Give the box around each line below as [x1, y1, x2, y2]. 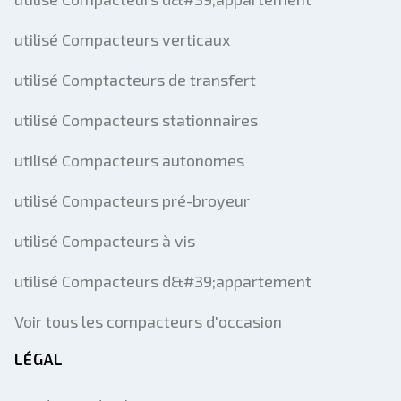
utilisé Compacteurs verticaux [14, 30, 230, 49]
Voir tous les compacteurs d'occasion [14, 311, 282, 331]
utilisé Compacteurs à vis [14, 231, 195, 251]
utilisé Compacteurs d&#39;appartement [14, 271, 311, 291]
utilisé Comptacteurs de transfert [14, 70, 256, 90]
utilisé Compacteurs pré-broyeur [14, 191, 250, 210]
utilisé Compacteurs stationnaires [14, 110, 258, 130]
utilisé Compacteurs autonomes [14, 150, 244, 170]
